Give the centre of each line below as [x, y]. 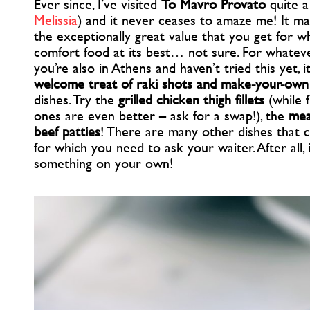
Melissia [56, 19]
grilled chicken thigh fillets [191, 99]
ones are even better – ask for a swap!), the [161, 115]
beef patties [67, 131]
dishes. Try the [76, 99]
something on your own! [103, 163]
